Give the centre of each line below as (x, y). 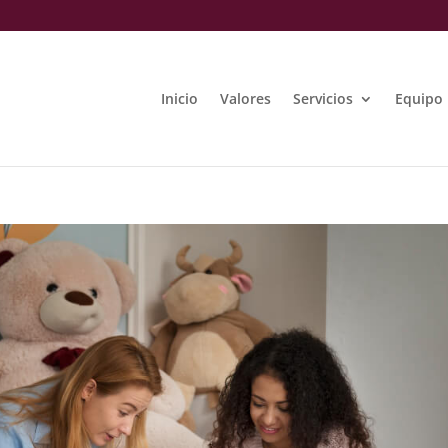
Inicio (179, 98)
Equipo (419, 98)
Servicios (323, 98)
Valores (245, 98)
